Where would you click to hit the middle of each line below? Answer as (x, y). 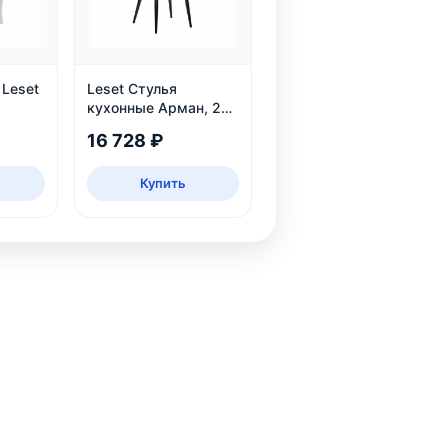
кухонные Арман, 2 (154, 107)
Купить (163, 182)
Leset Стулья (132, 88)
